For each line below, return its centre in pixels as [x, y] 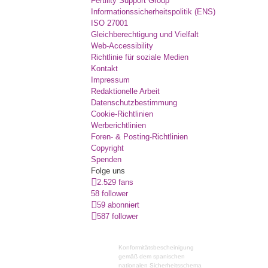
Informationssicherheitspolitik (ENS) [153, 12]
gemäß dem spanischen [152, 256]
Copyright [107, 148]
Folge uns [108, 171]
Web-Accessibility [122, 46]
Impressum [110, 80]
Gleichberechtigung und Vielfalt [145, 34]
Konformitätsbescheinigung [156, 247]
